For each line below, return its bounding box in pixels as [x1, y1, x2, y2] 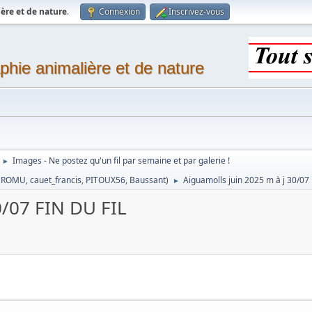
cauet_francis [30, 174, 82, 186]
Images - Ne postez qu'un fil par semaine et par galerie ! [13, 155, 231, 166]
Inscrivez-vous [169, 6, 225, 17]
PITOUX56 [86, 174, 126, 186]
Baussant [130, 174, 166, 186]
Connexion [99, 6, 141, 17]
